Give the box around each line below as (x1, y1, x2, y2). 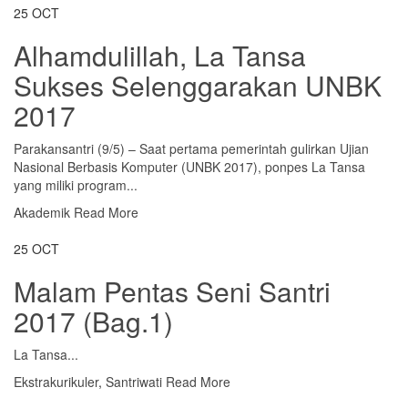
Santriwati (106, 372, 162, 392)
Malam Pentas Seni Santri (14, 271, 331, 311)
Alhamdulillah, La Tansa (14, 36, 306, 76)
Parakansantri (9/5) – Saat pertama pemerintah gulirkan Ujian (14, 139, 369, 158)
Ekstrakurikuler (14, 372, 98, 392)
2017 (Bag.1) (14, 301, 173, 342)
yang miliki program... (14, 176, 138, 195)
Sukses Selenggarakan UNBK (14, 66, 382, 106)
